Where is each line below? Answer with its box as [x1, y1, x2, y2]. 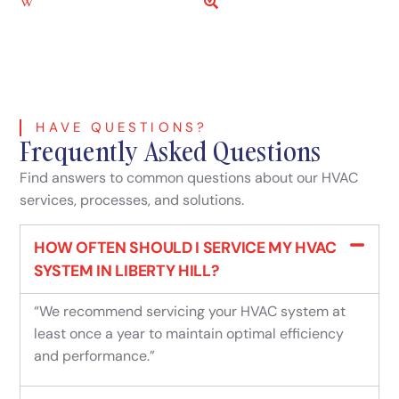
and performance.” [34, 346, 156, 365]
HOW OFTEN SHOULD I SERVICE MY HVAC [34, 237, 337, 257]
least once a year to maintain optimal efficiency [34, 323, 345, 343]
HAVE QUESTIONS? [36, 118, 208, 137]
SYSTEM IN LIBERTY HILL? [34, 260, 219, 281]
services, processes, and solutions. [20, 191, 245, 210]
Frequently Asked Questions [20, 134, 322, 170]
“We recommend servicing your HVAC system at [34, 301, 346, 321]
